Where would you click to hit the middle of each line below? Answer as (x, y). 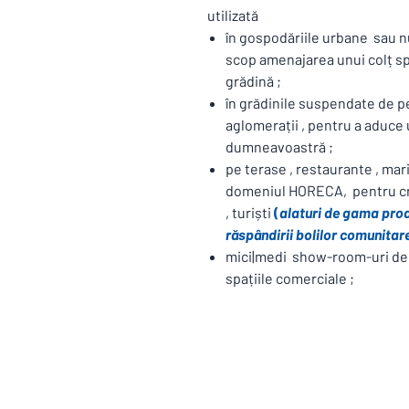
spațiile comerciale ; (290, 278)
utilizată (233, 15)
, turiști (250, 212)
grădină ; (253, 81)
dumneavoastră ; (279, 147)
